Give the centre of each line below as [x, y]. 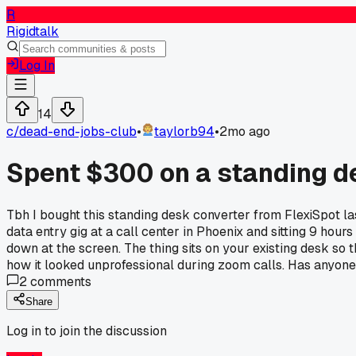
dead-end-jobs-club [78, 132]
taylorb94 [184, 132]
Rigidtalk [33, 31]
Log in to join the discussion [87, 331]
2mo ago [245, 132]
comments [59, 281]
